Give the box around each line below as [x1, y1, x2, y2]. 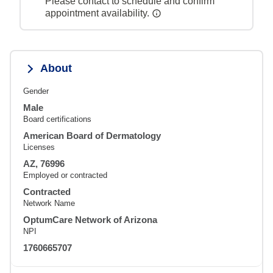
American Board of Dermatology [23, 130, 161, 141]
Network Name [23, 199, 75, 208]
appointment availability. [45, 8, 152, 19]
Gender [23, 87, 49, 96]
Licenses [23, 143, 55, 152]
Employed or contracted [23, 171, 107, 180]
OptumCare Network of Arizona [23, 214, 157, 225]
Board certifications [23, 115, 91, 124]
